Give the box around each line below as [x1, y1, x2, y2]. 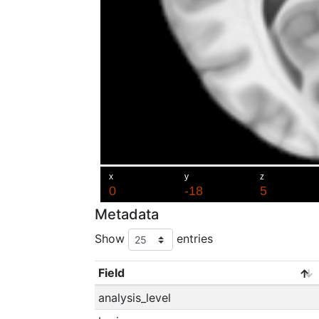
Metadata [95, 206, 159, 223]
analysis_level [98, 291, 171, 305]
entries [173, 231, 213, 246]
